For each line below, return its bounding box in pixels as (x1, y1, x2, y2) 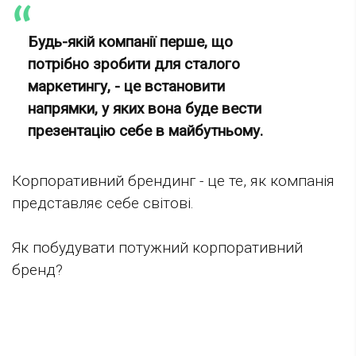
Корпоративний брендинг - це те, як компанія (12, 172, 335, 191)
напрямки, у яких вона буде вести (28, 99, 261, 118)
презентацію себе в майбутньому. (28, 122, 263, 141)
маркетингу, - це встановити (28, 77, 225, 96)
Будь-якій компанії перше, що (28, 33, 233, 52)
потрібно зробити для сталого (28, 55, 240, 74)
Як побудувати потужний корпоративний (12, 238, 303, 257)
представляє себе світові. (12, 194, 194, 213)
